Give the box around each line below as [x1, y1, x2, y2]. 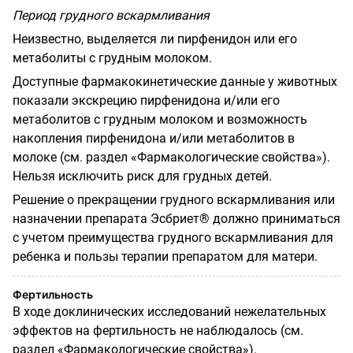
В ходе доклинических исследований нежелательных [13, 303, 326, 319]
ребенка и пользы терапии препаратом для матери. [13, 248, 318, 264]
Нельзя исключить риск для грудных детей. [13, 168, 272, 184]
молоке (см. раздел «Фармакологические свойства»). [13, 149, 330, 165]
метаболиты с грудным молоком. [13, 50, 212, 65]
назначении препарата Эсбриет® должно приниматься [13, 210, 340, 226]
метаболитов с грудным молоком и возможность [13, 111, 307, 127]
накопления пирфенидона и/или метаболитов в [13, 130, 295, 146]
